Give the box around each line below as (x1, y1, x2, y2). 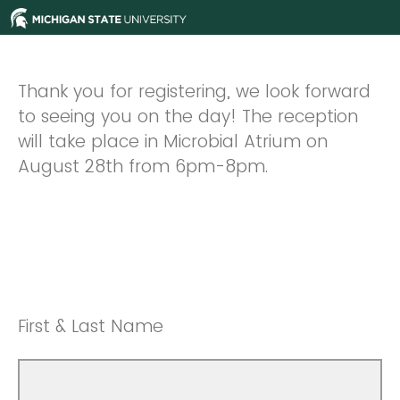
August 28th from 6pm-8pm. (18, 154, 273, 179)
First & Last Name (18, 313, 163, 338)
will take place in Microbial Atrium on (18, 129, 328, 154)
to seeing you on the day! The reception (18, 104, 358, 129)
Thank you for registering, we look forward (18, 79, 371, 104)
